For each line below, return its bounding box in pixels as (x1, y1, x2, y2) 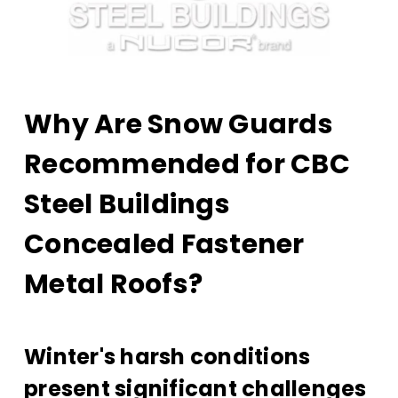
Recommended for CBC (24, 146, 350, 184)
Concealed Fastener (24, 226, 305, 264)
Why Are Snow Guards (24, 106, 333, 144)
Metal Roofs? (24, 266, 203, 304)
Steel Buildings (24, 186, 230, 224)
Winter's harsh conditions (24, 342, 311, 372)
